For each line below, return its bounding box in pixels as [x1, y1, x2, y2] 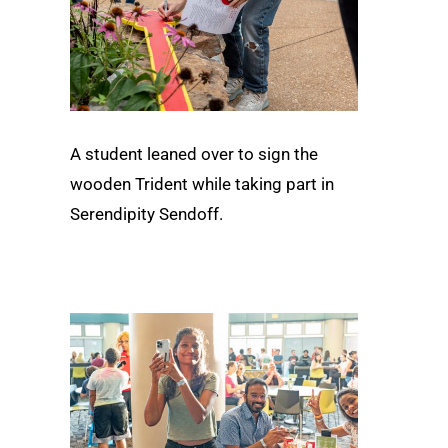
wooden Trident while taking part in [70, 173, 334, 194]
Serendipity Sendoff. [70, 203, 223, 224]
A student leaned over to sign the [70, 143, 318, 164]
